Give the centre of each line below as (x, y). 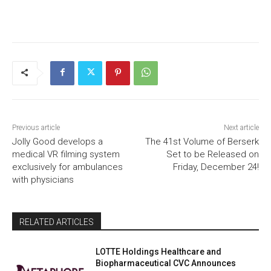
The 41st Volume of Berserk (202, 141)
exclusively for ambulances (67, 167)
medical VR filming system (66, 154)
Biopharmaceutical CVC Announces (166, 263)
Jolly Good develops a (57, 141)
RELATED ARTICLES (57, 222)
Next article (241, 127)
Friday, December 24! (216, 167)
